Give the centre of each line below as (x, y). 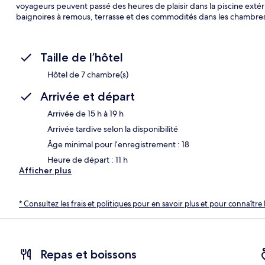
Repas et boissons (88, 255)
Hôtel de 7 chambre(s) (88, 74)
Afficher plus (45, 170)
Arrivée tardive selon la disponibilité (113, 129)
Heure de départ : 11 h (88, 159)
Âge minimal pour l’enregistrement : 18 (118, 144)
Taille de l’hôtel (82, 57)
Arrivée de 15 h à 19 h (85, 113)
